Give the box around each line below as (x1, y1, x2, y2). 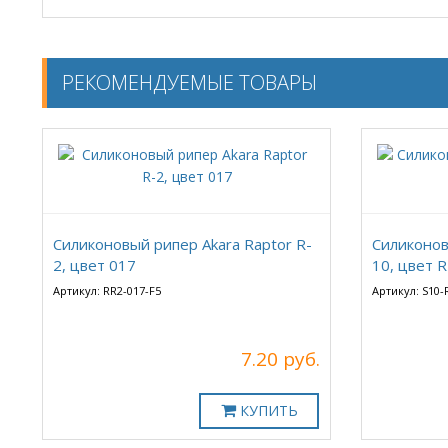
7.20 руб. (241, 345, 321, 372)
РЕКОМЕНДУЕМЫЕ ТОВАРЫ (62, 68, 317, 96)
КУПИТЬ (239, 400, 298, 420)
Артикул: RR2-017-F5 (53, 282, 161, 298)
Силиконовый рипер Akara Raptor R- (53, 233, 312, 254)
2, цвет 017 (53, 254, 136, 275)
